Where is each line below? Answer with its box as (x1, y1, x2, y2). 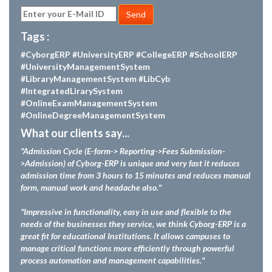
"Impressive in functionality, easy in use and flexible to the (21, 206, 231, 217)
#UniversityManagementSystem (21, 61, 150, 72)
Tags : (21, 30, 49, 44)
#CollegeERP (136, 49, 188, 60)
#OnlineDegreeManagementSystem (21, 110, 165, 121)
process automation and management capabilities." (21, 255, 205, 266)
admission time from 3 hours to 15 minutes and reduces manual (21, 170, 251, 181)
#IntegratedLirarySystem (21, 86, 123, 97)
